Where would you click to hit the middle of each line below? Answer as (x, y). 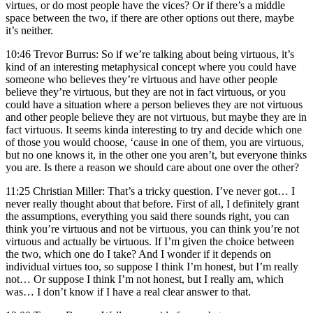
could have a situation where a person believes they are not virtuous (154, 104)
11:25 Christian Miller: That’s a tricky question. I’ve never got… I (150, 191)
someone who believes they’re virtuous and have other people (141, 79)
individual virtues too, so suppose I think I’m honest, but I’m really (152, 266)
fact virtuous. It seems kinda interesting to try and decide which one (154, 129)
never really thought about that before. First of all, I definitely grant (152, 203)
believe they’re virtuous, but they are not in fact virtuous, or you (146, 92)
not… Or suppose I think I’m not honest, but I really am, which (145, 279)
